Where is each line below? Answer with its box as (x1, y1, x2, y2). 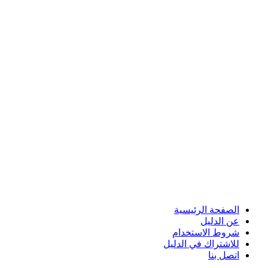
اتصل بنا (208, 249, 239, 260)
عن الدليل (200, 215, 239, 226)
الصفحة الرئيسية (174, 204, 239, 215)
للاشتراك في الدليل (163, 238, 239, 249)
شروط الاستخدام (172, 227, 239, 237)
